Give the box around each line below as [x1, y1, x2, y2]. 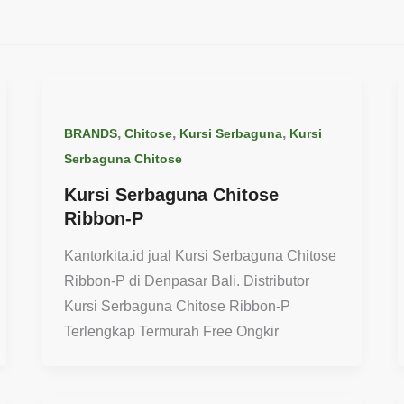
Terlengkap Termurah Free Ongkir [64, 324, 280, 340]
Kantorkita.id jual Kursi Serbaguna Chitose [64, 248, 337, 264]
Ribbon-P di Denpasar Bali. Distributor [64, 273, 310, 289]
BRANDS [64, 126, 118, 141]
